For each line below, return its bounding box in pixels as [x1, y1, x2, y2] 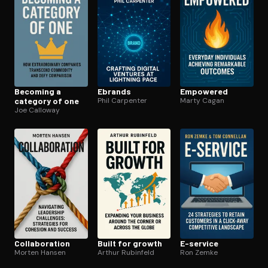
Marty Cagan [180, 96, 225, 106]
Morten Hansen [14, 248, 66, 258]
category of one [14, 96, 79, 106]
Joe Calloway [14, 105, 60, 115]
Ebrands [97, 86, 131, 97]
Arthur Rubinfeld [97, 248, 154, 258]
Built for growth [97, 238, 162, 249]
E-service [180, 238, 219, 249]
